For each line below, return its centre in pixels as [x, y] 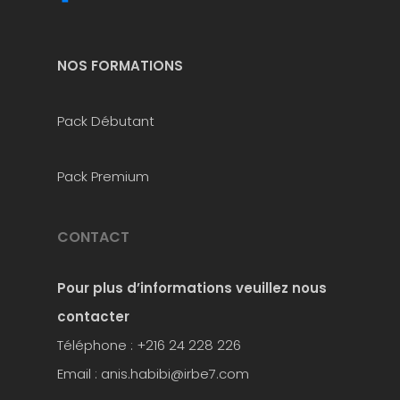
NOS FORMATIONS [120, 66]
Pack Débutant [106, 121]
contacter [93, 317]
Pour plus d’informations [145, 288]
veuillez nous [281, 288]
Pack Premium [103, 177]
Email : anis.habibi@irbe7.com [153, 374]
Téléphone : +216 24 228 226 [149, 346]
